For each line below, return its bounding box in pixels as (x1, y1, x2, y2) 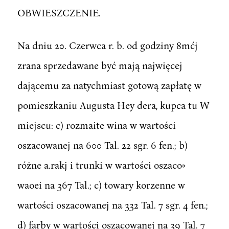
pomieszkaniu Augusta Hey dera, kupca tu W (17, 99, 210, 111)
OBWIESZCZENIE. (17, 6, 101, 18)
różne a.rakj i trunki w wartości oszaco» (17, 158, 186, 171)
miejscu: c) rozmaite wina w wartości (17, 119, 176, 131)
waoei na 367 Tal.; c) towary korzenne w (17, 178, 185, 191)
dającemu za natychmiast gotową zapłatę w (17, 79, 201, 91)
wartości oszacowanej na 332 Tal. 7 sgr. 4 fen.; (17, 198, 208, 211)
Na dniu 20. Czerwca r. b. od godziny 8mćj (17, 39, 198, 51)
